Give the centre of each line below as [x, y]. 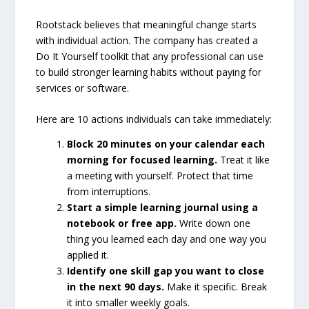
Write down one [214, 223]
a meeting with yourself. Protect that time [160, 175]
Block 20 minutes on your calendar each [166, 143]
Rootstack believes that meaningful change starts [147, 24]
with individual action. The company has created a [147, 40]
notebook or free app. [122, 223]
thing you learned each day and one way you [167, 239]
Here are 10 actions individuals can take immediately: [154, 119]
